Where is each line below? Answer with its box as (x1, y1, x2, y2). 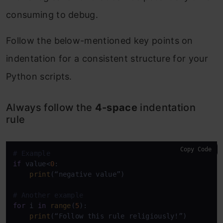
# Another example (13, 191, 84, 199)
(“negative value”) (50, 170, 125, 178)
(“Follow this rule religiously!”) (50, 212, 187, 220)
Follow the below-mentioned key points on (6, 35, 193, 46)
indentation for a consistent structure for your (6, 53, 209, 64)
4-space (95, 101, 138, 113)
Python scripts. (6, 71, 72, 82)
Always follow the (6, 101, 95, 113)
